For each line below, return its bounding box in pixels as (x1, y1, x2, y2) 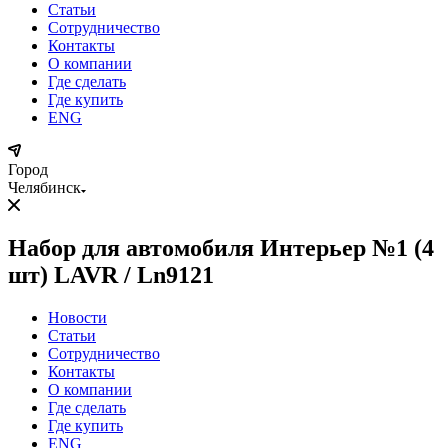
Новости (48, 308, 107, 326)
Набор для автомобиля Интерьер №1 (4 (8, 234, 434, 261)
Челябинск (8, 179, 81, 196)
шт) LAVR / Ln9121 (8, 261, 214, 288)
